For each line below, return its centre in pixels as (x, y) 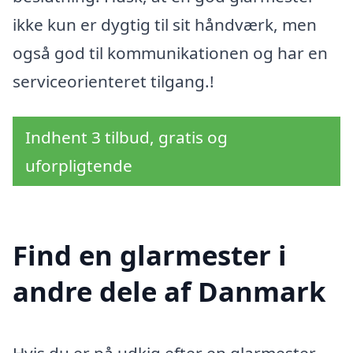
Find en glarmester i (150, 255)
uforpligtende (79, 166)
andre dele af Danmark (169, 292)
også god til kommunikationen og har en (170, 52)
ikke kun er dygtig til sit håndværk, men (165, 24)
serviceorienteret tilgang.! (113, 81)
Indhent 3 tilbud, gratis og (126, 137)
